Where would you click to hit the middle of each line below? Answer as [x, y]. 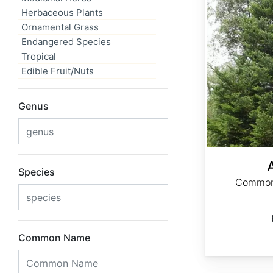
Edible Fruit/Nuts [58, 71]
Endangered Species [66, 42]
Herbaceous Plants [62, 12]
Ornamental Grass [60, 27]
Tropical [39, 56]
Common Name [54, 238]
